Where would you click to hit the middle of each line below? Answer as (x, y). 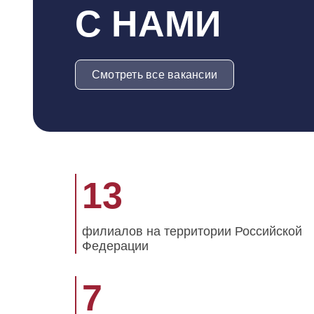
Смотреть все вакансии (155, 75)
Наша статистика (82, 180)
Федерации (115, 246)
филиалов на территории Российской (192, 231)
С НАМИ (148, 24)
